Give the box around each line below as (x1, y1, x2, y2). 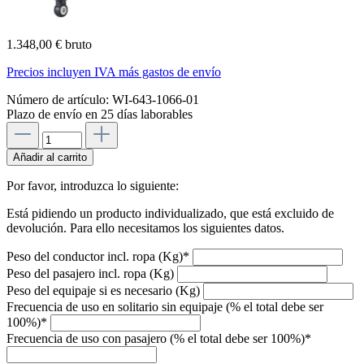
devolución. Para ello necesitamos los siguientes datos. (6, 220, 284, 235)
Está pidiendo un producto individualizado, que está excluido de (6, 206, 334, 220)
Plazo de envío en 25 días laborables (6, 106, 193, 121)
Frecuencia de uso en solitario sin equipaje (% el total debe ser (6, 299, 323, 314)
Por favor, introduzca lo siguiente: (6, 178, 179, 193)
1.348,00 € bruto (6, 37, 92, 51)
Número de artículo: (6, 92, 112, 106)
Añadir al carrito (13, 150, 87, 163)
